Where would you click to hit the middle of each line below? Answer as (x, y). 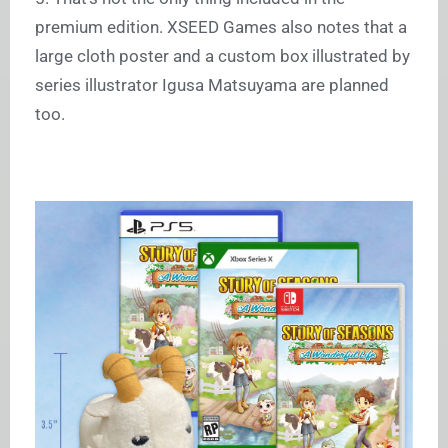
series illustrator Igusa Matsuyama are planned (212, 85)
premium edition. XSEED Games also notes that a (221, 27)
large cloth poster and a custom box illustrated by (222, 56)
